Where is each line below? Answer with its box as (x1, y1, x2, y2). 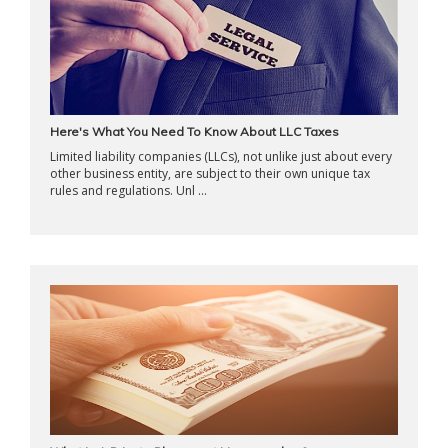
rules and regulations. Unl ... (50, 182, 207, 199)
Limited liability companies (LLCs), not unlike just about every (50, 148, 392, 165)
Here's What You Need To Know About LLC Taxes (50, 124, 339, 139)
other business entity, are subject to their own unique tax (50, 165, 370, 182)
